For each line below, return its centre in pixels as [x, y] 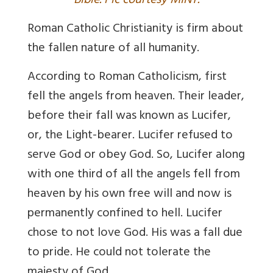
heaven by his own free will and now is [129, 194]
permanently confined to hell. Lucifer [125, 214]
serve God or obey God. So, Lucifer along [136, 155]
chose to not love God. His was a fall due [135, 233]
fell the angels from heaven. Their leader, [136, 97]
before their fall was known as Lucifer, [129, 116]
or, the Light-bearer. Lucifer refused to [130, 136]
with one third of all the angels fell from [134, 175]
